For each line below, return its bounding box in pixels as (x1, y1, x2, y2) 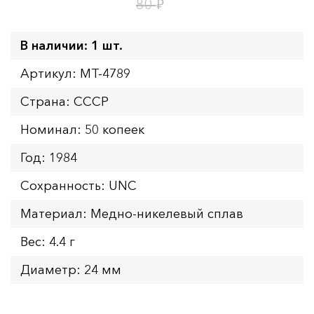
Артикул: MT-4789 (20, 65, 130, 81)
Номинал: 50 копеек (20, 121, 144, 137)
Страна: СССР (20, 93, 109, 109)
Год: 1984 (20, 149, 77, 165)
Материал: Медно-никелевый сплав (20, 205, 243, 221)
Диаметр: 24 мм (20, 261, 121, 278)
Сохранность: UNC (20, 177, 137, 193)
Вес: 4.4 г (20, 233, 75, 250)
